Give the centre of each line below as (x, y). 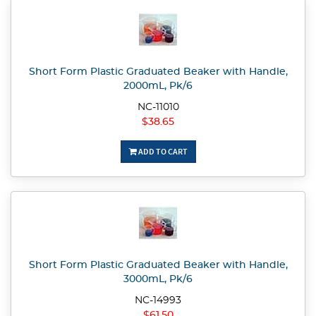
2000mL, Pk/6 (158, 86)
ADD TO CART (162, 152)
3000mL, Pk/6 (158, 280)
